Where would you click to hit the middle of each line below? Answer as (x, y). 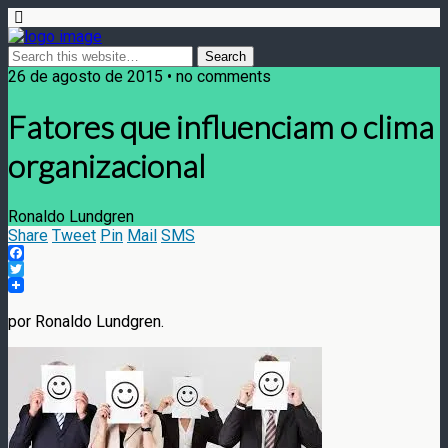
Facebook (42, 268)
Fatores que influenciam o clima (221, 127)
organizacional (107, 166)
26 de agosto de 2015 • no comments (139, 76)
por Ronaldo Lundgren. (86, 321)
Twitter (32, 284)
